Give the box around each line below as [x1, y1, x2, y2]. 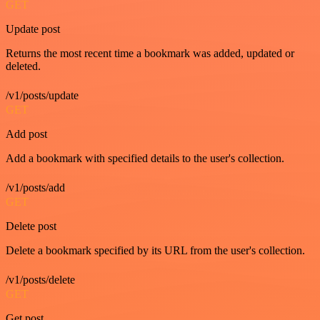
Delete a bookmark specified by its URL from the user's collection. [6, 244, 305, 257]
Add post [6, 128, 47, 141]
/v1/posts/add [6, 181, 65, 194]
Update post [6, 23, 60, 36]
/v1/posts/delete [6, 274, 75, 286]
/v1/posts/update [6, 89, 79, 102]
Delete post [6, 220, 56, 233]
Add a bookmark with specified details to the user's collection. [6, 152, 284, 165]
